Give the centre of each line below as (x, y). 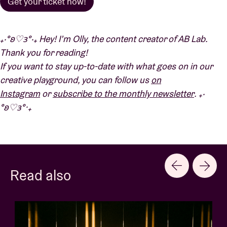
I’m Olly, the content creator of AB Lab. (133, 39)
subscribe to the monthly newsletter (123, 93)
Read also (41, 175)
